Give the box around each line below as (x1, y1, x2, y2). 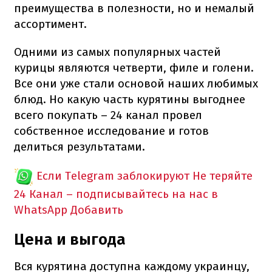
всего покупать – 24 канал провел (14, 107, 202, 122)
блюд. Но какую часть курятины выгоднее (14, 92, 245, 106)
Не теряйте (192, 168, 253, 183)
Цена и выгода (14, 229, 126, 249)
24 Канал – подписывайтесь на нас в (14, 186, 218, 201)
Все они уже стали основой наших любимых (14, 76, 258, 90)
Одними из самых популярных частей (14, 44, 221, 59)
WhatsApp (14, 202, 67, 217)
